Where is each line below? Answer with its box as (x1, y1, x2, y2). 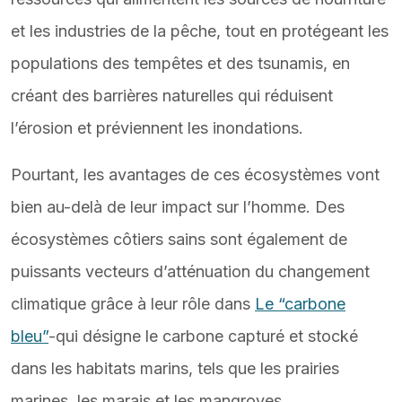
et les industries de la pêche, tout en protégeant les (11, 22, 389, 40)
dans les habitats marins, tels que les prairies (11, 359, 339, 378)
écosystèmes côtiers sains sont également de (11, 230, 347, 249)
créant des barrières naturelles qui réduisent (11, 86, 333, 105)
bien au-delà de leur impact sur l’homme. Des (11, 197, 345, 216)
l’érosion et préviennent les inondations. (11, 118, 303, 137)
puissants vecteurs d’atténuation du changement (11, 262, 370, 281)
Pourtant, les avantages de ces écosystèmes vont (11, 165, 380, 184)
